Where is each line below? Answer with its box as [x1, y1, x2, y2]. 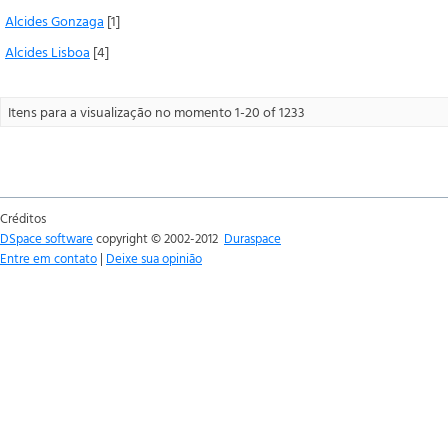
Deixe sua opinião [106, 248, 202, 268]
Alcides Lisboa [5, 41, 90, 62]
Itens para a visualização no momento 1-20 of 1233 [8, 101, 305, 122]
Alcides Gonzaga [5, 10, 104, 31]
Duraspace [224, 228, 281, 248]
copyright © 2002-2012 [93, 228, 224, 248]
